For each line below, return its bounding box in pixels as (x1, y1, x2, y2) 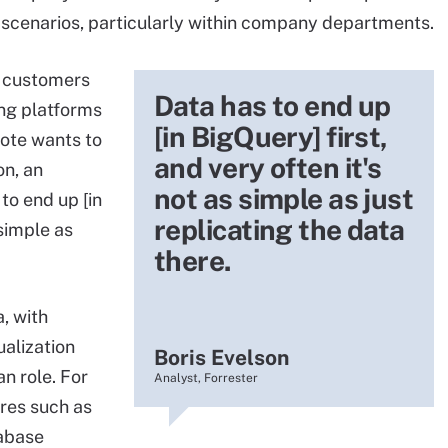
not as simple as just (154, 182, 414, 215)
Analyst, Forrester (154, 371, 258, 385)
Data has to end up (154, 89, 391, 122)
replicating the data (154, 213, 405, 246)
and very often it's (154, 151, 382, 184)
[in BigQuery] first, (154, 120, 388, 153)
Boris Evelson (154, 345, 289, 370)
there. (154, 244, 232, 277)
